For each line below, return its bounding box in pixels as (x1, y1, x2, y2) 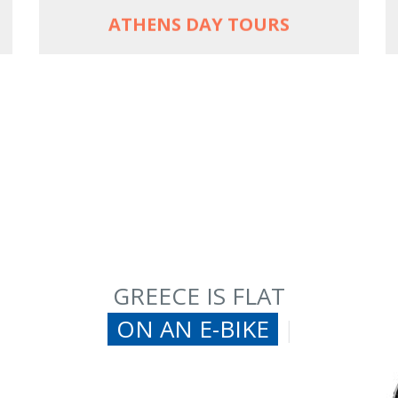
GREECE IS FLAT (113, 280, 285, 312)
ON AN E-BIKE (115, 313, 269, 345)
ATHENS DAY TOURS (108, 12, 290, 36)
